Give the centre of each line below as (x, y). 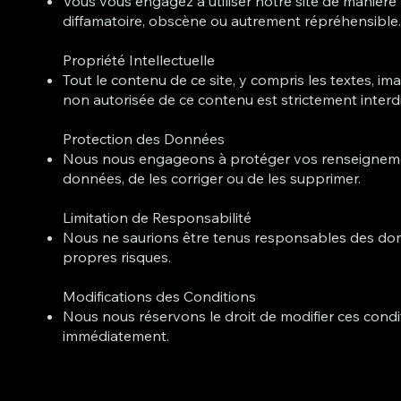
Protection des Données (144, 138)
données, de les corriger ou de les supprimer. (212, 178)
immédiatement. (116, 335)
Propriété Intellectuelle (139, 60)
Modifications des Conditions (160, 296)
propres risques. (117, 256)
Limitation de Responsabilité (158, 217)
